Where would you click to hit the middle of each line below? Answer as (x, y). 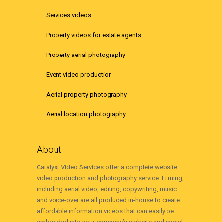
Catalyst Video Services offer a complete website (107, 167)
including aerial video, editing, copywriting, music (107, 189)
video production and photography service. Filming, (110, 178)
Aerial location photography (86, 114)
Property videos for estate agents (94, 35)
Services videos (69, 15)
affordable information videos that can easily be (105, 211)
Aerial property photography (86, 95)
